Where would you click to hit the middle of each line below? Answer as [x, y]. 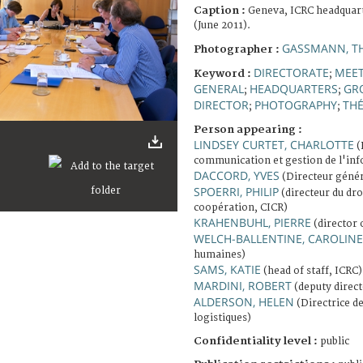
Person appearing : [248, 129]
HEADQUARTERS [294, 88]
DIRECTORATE [291, 72]
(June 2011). [222, 25]
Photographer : [238, 49]
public [333, 341]
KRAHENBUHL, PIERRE [252, 222]
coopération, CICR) [241, 207]
